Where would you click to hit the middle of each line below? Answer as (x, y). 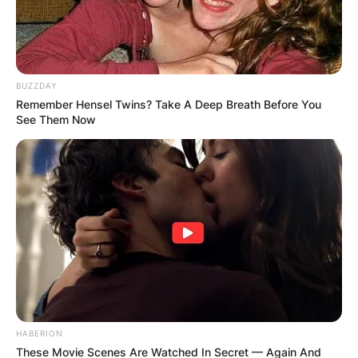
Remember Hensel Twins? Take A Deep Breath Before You (169, 104)
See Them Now (56, 119)
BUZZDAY (36, 85)
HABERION (40, 334)
